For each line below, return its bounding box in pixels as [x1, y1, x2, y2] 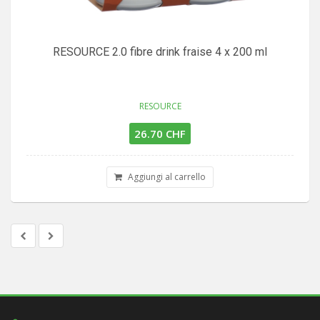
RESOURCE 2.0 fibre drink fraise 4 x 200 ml [53, 45, 267, 59]
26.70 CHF [134, 126, 186, 141]
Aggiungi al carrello [126, 171, 206, 183]
